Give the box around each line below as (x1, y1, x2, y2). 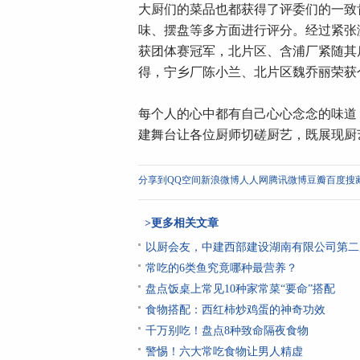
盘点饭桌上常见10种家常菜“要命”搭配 (145, 283, 335, 295)
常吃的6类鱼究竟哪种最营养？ (145, 262, 297, 274)
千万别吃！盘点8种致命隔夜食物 (145, 325, 309, 337)
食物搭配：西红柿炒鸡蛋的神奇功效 (145, 304, 325, 316)
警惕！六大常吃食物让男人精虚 (145, 346, 303, 358)
